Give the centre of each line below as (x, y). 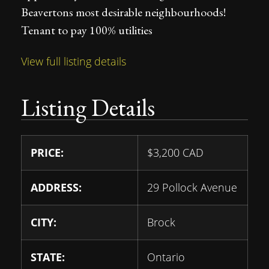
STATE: (48, 257)
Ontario (166, 257)
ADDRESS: (56, 187)
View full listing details (74, 61)
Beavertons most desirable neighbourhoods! (123, 12)
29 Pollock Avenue (192, 187)
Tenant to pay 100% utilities (87, 30)
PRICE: (47, 153)
